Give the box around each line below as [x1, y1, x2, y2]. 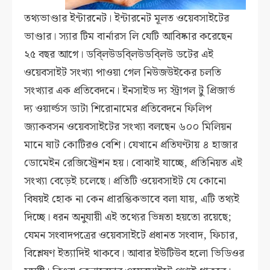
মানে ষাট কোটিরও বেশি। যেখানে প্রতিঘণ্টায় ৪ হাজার [24, 136, 238, 154]
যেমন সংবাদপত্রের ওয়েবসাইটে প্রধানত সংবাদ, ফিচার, [24, 227, 239, 245]
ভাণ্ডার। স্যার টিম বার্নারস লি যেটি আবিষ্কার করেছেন [24, 28, 233, 46]
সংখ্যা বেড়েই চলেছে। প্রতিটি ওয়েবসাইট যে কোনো [24, 172, 227, 190]
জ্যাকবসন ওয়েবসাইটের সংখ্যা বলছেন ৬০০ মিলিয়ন [24, 118, 232, 136]
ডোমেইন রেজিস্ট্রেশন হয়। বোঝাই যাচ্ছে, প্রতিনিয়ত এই [24, 154, 243, 172]
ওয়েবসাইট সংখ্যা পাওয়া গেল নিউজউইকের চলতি [24, 64, 222, 82]
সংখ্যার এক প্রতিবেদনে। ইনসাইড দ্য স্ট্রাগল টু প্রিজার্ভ [24, 82, 236, 100]
